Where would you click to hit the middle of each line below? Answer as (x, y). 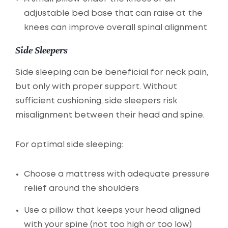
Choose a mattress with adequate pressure (117, 175)
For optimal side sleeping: (69, 145)
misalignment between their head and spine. (110, 116)
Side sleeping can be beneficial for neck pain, (112, 73)
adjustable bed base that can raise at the (113, 14)
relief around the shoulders (81, 189)
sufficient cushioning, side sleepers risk (96, 101)
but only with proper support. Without (96, 87)
